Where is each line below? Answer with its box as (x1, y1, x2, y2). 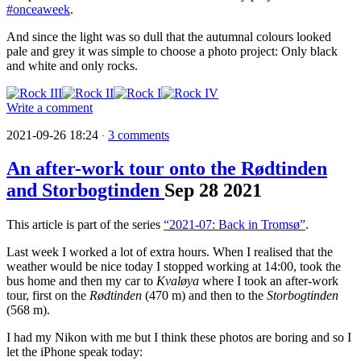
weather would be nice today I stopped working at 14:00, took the (6, 259, 341, 274)
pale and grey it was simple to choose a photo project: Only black (6, 44, 338, 58)
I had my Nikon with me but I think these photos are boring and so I (6, 330, 351, 345)
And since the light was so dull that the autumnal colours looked (6, 29, 331, 44)
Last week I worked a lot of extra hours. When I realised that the (6, 245, 333, 259)
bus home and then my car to (6, 274, 156, 288)
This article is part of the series (6, 218, 164, 232)
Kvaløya (156, 274, 199, 288)
